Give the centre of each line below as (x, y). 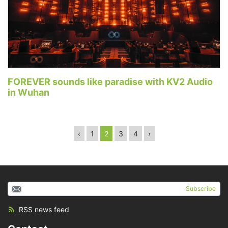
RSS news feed (44, 210)
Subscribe (201, 189)
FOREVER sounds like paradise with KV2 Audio (110, 82)
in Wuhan (28, 93)
